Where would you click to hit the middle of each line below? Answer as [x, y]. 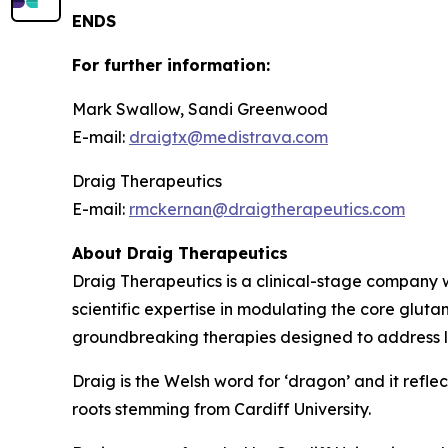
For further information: [171, 64]
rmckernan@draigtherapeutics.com [267, 208]
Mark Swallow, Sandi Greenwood [200, 108]
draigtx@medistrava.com [228, 136]
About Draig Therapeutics [180, 252]
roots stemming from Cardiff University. [221, 408]
